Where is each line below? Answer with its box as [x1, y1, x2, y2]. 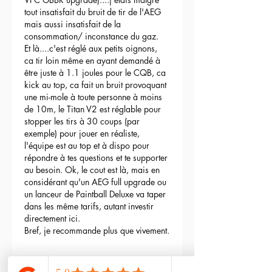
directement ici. [24, 212, 80, 225]
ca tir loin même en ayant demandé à [24, 55, 163, 67]
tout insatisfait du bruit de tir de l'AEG [24, 6, 163, 18]
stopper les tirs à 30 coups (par [24, 115, 142, 127]
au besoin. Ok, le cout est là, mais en [24, 164, 162, 176]
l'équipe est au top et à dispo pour [24, 140, 152, 152]
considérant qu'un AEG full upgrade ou [24, 176, 169, 188]
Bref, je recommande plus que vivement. [24, 225, 169, 237]
